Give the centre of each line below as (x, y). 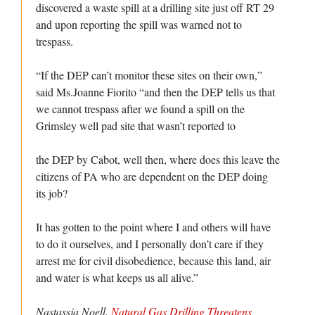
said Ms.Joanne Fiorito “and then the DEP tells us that (155, 92)
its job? (52, 193)
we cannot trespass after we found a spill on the (140, 109)
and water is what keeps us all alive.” (117, 277)
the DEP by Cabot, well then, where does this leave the (158, 159)
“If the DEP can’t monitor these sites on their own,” (149, 75)
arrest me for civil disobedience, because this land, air (153, 261)
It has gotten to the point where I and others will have (153, 227)
